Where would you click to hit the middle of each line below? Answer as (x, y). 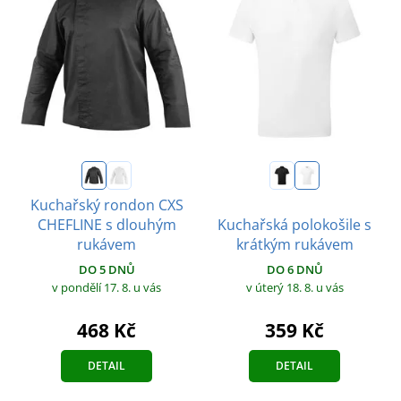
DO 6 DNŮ (294, 269)
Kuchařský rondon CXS (107, 205)
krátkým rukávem (294, 244)
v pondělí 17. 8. (93, 287)
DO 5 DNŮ (107, 269)
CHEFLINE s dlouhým (107, 224)
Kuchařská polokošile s (294, 224)
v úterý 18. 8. (281, 287)
